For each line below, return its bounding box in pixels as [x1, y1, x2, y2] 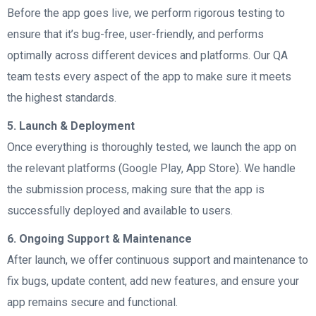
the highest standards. [7, 91, 116, 104]
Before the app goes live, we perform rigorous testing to [7, 6, 285, 20]
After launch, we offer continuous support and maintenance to [7, 253, 308, 267]
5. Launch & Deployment [7, 119, 135, 133]
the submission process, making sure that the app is [7, 183, 265, 196]
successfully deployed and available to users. [7, 204, 233, 217]
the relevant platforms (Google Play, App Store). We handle [7, 162, 296, 175]
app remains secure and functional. [7, 296, 178, 309]
